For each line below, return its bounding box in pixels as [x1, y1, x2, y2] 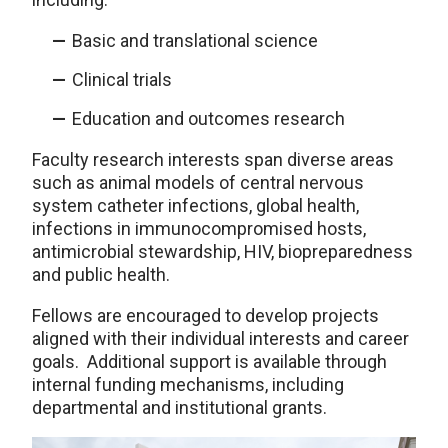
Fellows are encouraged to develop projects [32, 305, 379, 326]
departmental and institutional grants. [32, 397, 327, 418]
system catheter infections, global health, [32, 195, 359, 216]
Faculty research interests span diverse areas [32, 149, 394, 170]
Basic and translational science [72, 30, 318, 51]
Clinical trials [72, 69, 172, 90]
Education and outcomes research [72, 108, 345, 129]
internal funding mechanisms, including [32, 374, 344, 395]
